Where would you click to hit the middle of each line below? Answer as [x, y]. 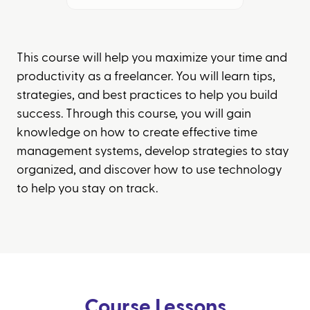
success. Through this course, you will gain [134, 114]
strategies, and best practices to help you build [147, 95]
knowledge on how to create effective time [137, 133]
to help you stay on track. [87, 189]
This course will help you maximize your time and [152, 58]
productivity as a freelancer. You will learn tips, [146, 76]
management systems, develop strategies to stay [153, 151]
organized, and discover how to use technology [149, 170]
